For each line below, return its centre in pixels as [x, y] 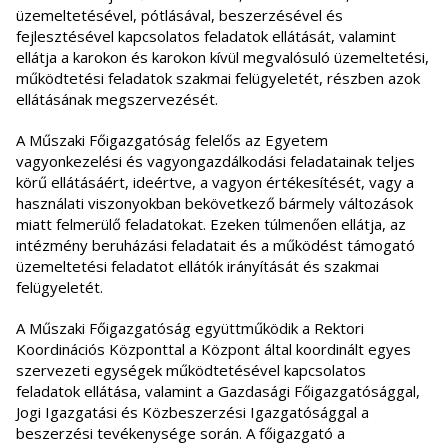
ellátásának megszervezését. [121, 99]
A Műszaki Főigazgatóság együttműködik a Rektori [190, 328]
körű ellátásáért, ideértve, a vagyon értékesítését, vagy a [215, 182]
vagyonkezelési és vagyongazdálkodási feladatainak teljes [215, 161]
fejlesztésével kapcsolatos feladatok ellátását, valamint [206, 36]
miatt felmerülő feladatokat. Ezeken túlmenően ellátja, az [211, 224]
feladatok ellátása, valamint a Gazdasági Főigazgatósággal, [218, 391]
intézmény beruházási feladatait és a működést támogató [215, 245]
